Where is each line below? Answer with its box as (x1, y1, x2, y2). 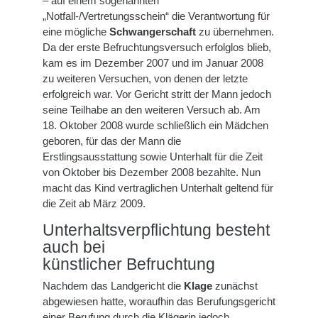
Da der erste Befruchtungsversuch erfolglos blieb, (43, 40, 271, 53)
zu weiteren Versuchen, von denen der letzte (43, 72, 248, 84)
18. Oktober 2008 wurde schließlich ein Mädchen (43, 119, 268, 131)
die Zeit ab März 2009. (43, 197, 146, 209)
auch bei (43, 238, 105, 256)
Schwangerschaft (109, 25, 196, 38)
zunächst (212, 280, 258, 292)
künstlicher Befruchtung (43, 255, 215, 273)
